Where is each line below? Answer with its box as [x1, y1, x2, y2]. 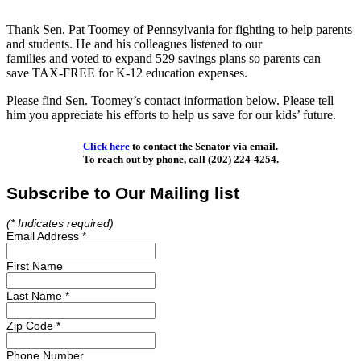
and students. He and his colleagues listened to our [6, 36, 262, 51]
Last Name [6, 289, 65, 303]
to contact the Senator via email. [130, 139, 278, 152]
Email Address [6, 230, 82, 243]
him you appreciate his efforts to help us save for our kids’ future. [6, 107, 336, 122]
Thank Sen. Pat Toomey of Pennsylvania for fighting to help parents [6, 22, 352, 36]
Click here [83, 139, 130, 152]
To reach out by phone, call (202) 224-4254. [82, 152, 279, 165]
